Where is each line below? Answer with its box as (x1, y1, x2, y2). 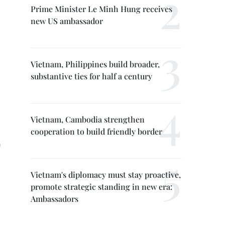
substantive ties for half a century (31, 71, 152, 81)
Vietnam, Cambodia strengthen (31, 114, 145, 125)
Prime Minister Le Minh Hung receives (31, 4, 172, 14)
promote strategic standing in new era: (31, 181, 172, 192)
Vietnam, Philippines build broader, (31, 59, 160, 69)
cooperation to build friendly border (31, 126, 162, 137)
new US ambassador (31, 16, 103, 26)
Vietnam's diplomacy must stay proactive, (31, 169, 181, 180)
